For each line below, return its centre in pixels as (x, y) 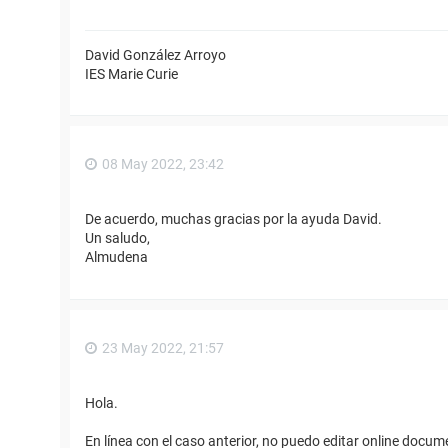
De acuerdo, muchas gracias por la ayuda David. (233, 218)
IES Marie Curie (131, 73)
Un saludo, (117, 237)
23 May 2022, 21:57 (163, 347)
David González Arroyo (155, 54)
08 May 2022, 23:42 (163, 163)
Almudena (116, 256)
